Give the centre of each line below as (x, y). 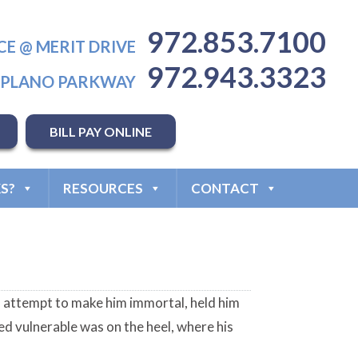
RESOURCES (103, 188)
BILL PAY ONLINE (101, 131)
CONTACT (225, 188)
